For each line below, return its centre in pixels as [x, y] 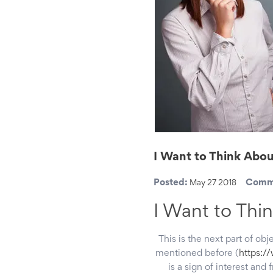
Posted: [171, 183]
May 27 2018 [213, 184]
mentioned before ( [197, 254]
